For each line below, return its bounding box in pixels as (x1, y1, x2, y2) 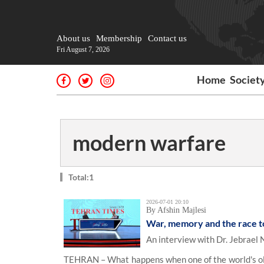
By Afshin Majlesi (146, 206, 206, 214)
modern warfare (72, 130, 226, 156)
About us (57, 34, 90, 43)
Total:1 (68, 172, 94, 182)
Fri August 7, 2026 (57, 45, 110, 54)
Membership (96, 34, 142, 43)
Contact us (148, 34, 187, 43)
